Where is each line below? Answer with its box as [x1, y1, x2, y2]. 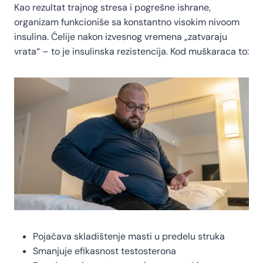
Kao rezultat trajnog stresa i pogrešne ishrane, [14, 1, 211, 14]
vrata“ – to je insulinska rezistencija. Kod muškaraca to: [14, 45, 249, 58]
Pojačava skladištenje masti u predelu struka [33, 230, 225, 242]
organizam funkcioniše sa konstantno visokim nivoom [14, 16, 240, 29]
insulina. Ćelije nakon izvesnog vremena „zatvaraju [14, 31, 227, 43]
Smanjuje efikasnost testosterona [33, 244, 176, 257]
